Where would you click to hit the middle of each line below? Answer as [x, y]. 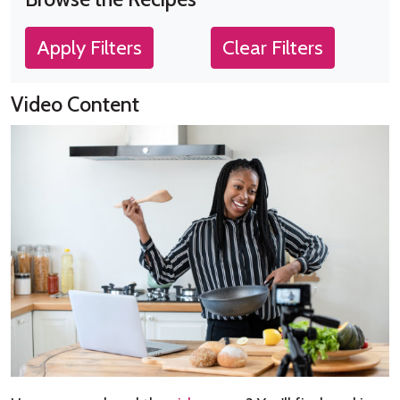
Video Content [75, 104]
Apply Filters [89, 48]
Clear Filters [273, 48]
